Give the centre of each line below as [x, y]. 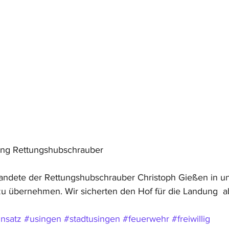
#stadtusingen [92, 219]
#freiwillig [191, 219]
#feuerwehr [146, 219]
